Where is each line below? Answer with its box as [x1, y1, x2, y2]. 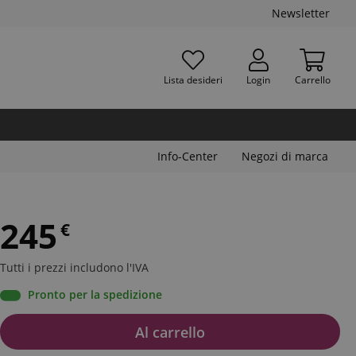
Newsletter [272, 6, 330, 21]
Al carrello [135, 322, 205, 342]
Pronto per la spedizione [28, 287, 162, 302]
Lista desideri [163, 72, 222, 87]
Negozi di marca [242, 149, 328, 164]
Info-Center [157, 149, 218, 164]
